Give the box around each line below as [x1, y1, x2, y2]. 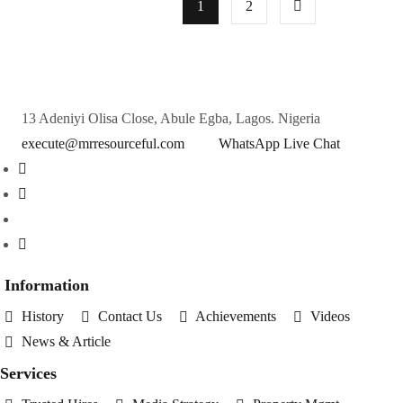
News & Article [22, 333, 111, 349]
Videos [310, 308, 350, 324]
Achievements [195, 308, 276, 324]
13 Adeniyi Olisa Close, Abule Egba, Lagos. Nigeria [22, 110, 320, 126]
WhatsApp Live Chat [219, 135, 340, 151]
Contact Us [98, 308, 162, 324]
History [22, 308, 64, 324]
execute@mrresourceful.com [22, 135, 184, 151]
